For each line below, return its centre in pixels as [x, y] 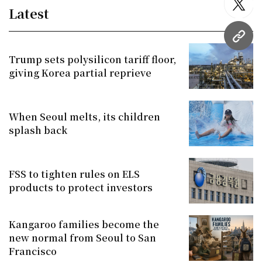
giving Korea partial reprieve [80, 73]
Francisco [33, 251]
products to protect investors [81, 187]
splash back [38, 130]
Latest [29, 13]
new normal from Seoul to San [82, 238]
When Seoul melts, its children [85, 116]
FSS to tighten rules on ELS [74, 174]
